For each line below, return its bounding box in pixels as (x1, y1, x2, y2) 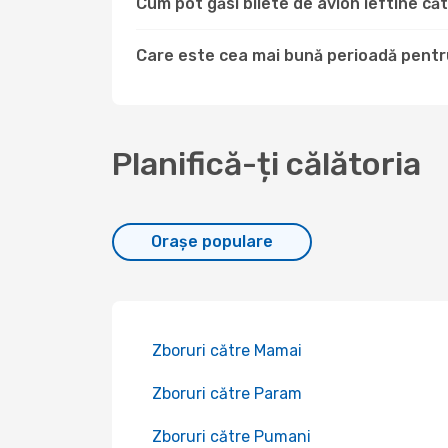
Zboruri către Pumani (152, 427, 311, 446)
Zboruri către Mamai (152, 341, 302, 360)
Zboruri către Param (152, 384, 302, 403)
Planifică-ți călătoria (112, 145, 421, 183)
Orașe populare (151, 232, 273, 251)
